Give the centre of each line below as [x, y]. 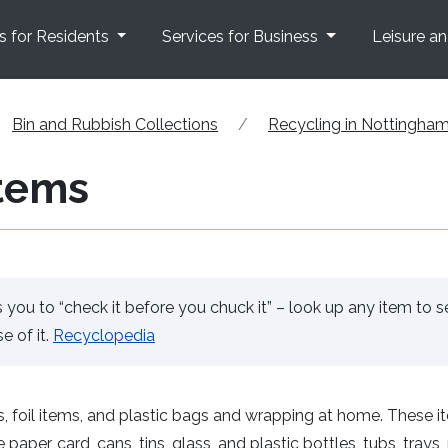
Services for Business [242, 37]
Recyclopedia [104, 335]
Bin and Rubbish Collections [115, 124]
